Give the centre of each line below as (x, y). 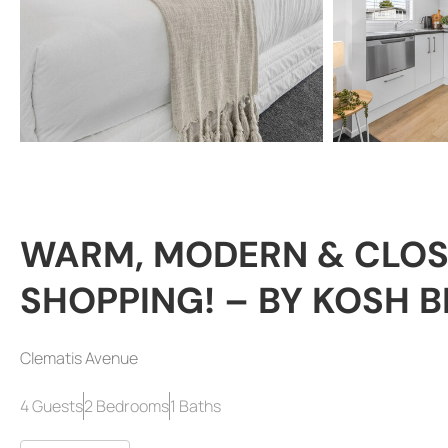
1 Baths (195, 406)
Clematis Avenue (79, 358)
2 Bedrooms (126, 406)
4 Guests (51, 406)
